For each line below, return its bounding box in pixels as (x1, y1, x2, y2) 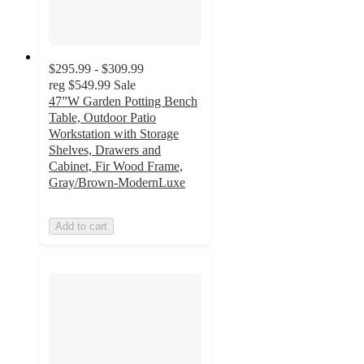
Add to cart (55, 219, 107, 232)
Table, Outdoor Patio (49, 110, 156, 124)
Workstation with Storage (49, 126, 179, 141)
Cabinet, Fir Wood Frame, (49, 158, 183, 173)
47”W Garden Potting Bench (49, 93, 197, 108)
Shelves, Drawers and (49, 142, 161, 157)
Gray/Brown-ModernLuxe (49, 175, 185, 189)
